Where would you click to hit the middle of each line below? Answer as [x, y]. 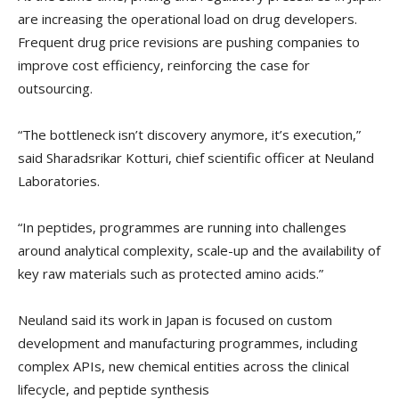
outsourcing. [55, 89]
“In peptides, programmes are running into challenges [182, 228]
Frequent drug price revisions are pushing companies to [189, 42]
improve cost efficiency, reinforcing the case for [164, 65]
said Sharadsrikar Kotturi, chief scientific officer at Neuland [196, 158]
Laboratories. [59, 181]
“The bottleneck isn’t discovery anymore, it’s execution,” [189, 135]
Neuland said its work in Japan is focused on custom [175, 320]
